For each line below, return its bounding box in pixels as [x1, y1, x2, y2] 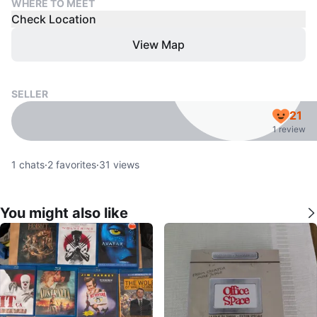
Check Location [11, 12, 96, 26]
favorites [53, 158, 96, 171]
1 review [272, 124, 306, 134]
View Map [132, 38, 185, 52]
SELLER [11, 88, 48, 100]
